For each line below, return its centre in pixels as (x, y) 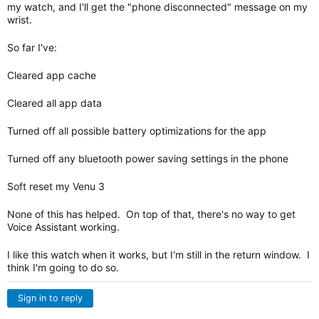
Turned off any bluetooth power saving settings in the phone (148, 158)
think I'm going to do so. (63, 267)
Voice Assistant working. (63, 227)
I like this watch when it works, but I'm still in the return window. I (158, 255)
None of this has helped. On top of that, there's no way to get (151, 214)
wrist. (20, 20)
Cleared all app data (54, 103)
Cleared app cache (52, 75)
